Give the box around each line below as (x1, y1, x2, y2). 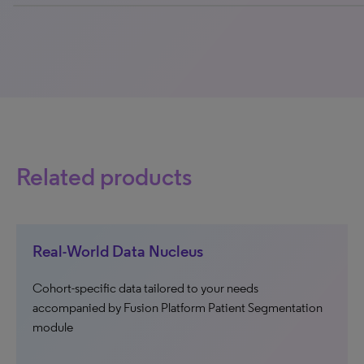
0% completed (13, 6, 70, 19)
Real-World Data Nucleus (32, 241, 203, 262)
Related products (16, 162, 192, 193)
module (32, 319, 73, 336)
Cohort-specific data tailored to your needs (32, 280, 258, 297)
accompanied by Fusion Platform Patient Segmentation (32, 300, 323, 316)
